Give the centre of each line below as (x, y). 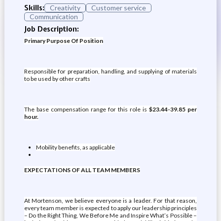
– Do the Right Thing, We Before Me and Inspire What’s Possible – (110, 215)
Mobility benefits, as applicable (75, 147)
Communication (54, 17)
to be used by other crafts (57, 79)
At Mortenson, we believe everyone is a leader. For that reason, (110, 201)
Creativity (65, 8)
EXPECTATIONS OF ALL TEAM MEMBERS (82, 170)
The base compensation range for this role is (87, 109)
